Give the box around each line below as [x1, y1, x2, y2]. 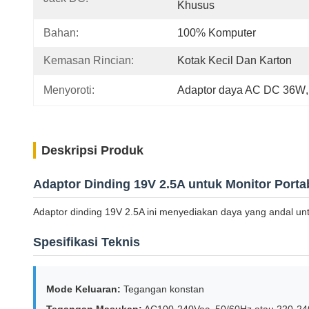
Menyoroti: [43, 84, 94, 96]
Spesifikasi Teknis [33, 235, 140, 249]
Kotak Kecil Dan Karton [177, 54, 292, 66]
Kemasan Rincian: [43, 54, 134, 66]
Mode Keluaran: [46, 283, 121, 295]
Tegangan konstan [121, 283, 204, 295]
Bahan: [43, 27, 79, 39]
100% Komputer [177, 27, 256, 39]
